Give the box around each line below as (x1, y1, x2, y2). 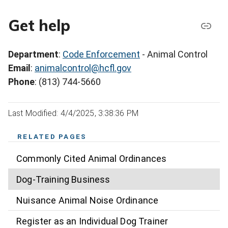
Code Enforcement (63, 49, 140, 60)
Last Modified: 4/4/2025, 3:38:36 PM (8, 108, 138, 119)
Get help (8, 15, 70, 35)
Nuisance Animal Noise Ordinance (16, 194, 159, 206)
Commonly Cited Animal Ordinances (16, 153, 167, 164)
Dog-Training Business (16, 174, 110, 185)
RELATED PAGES (17, 132, 87, 141)
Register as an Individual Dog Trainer (16, 215, 168, 226)
